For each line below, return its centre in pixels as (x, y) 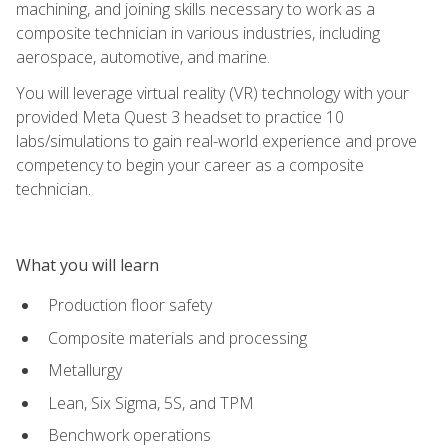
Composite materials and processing (177, 337)
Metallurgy (85, 370)
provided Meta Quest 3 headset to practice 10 (180, 116)
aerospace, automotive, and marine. (143, 56)
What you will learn (87, 264)
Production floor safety (130, 304)
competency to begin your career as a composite (190, 164)
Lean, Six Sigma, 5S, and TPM (151, 402)
